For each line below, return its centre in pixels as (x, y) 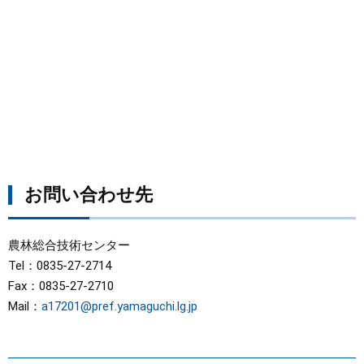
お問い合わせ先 (89, 194)
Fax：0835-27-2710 (61, 286)
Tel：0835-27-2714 (60, 265)
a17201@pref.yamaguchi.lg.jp (119, 306)
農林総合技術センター (69, 245)
